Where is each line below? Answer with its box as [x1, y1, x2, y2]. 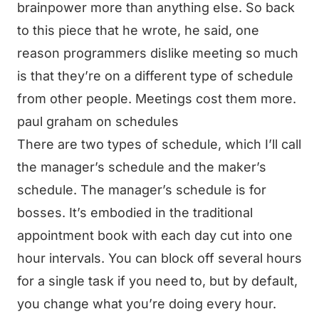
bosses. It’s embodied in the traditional [17, 205, 253, 220]
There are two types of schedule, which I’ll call [17, 137, 301, 152]
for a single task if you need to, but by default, [17, 273, 298, 288]
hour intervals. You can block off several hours [17, 251, 302, 266]
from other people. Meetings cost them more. [17, 91, 296, 106]
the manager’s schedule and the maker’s [17, 159, 266, 174]
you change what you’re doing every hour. [17, 296, 276, 311]
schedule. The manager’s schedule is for [17, 182, 266, 197]
